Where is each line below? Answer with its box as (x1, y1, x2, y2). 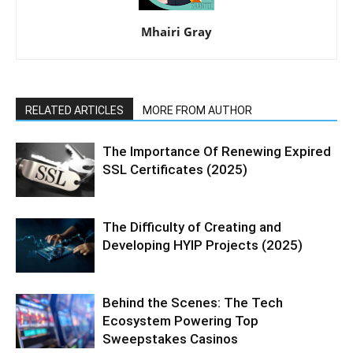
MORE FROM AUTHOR (143, 104, 252, 117)
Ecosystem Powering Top (102, 313, 258, 329)
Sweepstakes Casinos (102, 331, 238, 347)
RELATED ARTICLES (25, 104, 124, 117)
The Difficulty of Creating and (102, 219, 281, 236)
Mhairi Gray (141, 24, 212, 40)
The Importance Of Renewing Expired (102, 143, 331, 160)
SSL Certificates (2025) (102, 162, 247, 178)
